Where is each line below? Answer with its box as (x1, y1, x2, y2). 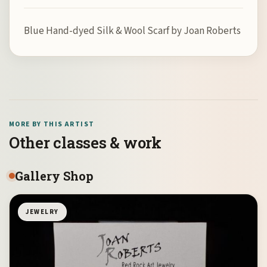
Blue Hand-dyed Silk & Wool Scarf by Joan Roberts (24, 23, 241, 38)
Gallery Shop (15, 167, 94, 184)
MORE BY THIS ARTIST (9, 119, 95, 129)
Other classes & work (9, 132, 162, 153)
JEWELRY (26, 207, 59, 216)
